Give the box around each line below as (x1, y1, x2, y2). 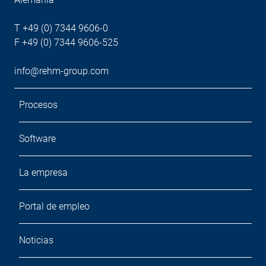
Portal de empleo (19, 201, 90, 212)
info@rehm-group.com (14, 65, 109, 77)
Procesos (19, 99, 58, 110)
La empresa (19, 167, 68, 178)
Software (19, 133, 56, 144)
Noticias (19, 235, 53, 246)
